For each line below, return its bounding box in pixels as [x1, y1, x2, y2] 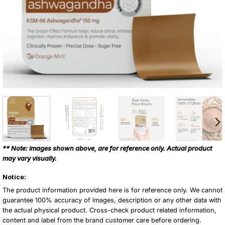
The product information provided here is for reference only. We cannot [3, 186, 222, 194]
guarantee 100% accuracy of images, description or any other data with [3, 196, 221, 204]
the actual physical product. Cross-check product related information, [3, 206, 216, 214]
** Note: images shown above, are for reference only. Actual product [3, 145, 212, 153]
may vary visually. [3, 155, 58, 163]
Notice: [3, 173, 26, 181]
